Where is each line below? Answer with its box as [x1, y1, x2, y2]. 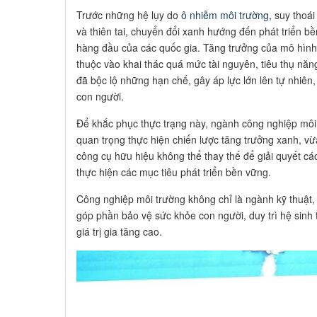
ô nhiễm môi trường [181, 8, 269, 22]
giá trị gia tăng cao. [76, 224, 162, 238]
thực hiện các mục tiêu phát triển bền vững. [76, 165, 274, 179]
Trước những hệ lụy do [76, 8, 181, 22]
